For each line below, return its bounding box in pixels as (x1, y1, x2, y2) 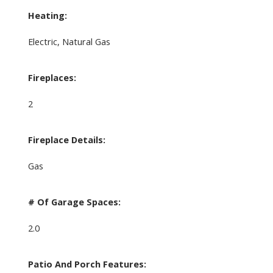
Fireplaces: (27, 71, 76, 83)
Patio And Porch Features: (27, 257, 146, 270)
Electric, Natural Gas (27, 35, 110, 48)
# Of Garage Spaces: (27, 195, 121, 208)
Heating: (27, 9, 67, 21)
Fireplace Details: (27, 133, 105, 146)
